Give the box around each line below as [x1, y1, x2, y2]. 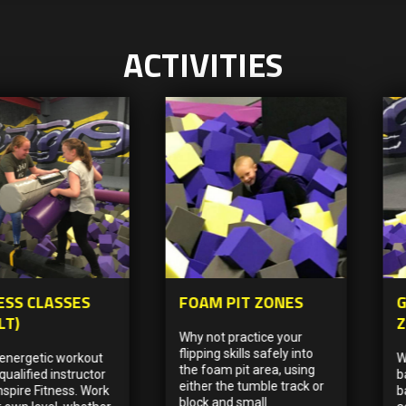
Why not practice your [179, 329, 303, 344]
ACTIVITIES [123, 38, 283, 90]
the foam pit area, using [179, 362, 315, 377]
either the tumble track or [179, 378, 324, 393]
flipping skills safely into [179, 345, 314, 361]
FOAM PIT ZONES [179, 289, 304, 314]
